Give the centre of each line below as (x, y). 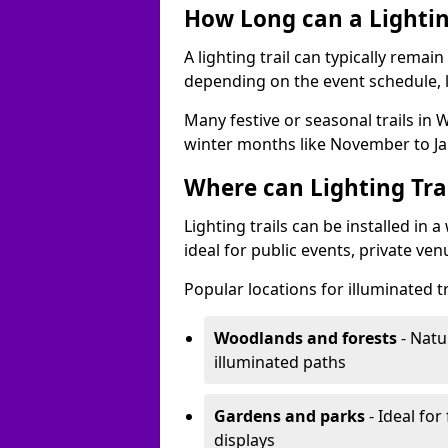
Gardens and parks (289, 416)
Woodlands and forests (305, 338)
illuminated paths (280, 362)
